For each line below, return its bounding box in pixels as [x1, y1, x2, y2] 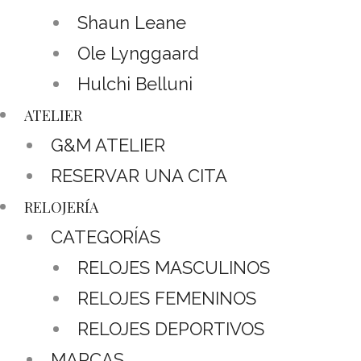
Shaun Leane [77, 11, 186, 33]
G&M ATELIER [51, 134, 165, 156]
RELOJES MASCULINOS [77, 256, 270, 278]
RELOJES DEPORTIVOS [77, 317, 264, 339]
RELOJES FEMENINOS [77, 287, 256, 309]
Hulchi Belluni [77, 73, 193, 94]
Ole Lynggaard [77, 42, 199, 64]
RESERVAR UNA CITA [51, 164, 227, 186]
